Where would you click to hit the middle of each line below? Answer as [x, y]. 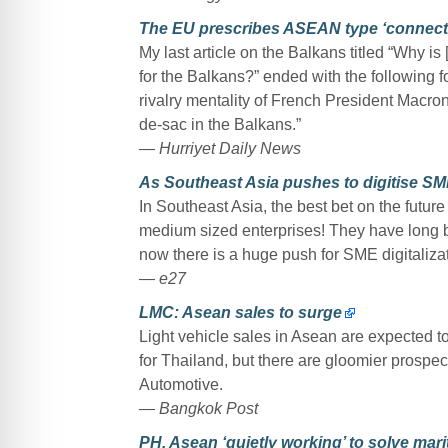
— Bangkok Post [198, 408]
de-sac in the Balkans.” [219, 124]
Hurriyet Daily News [229, 148]
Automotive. [180, 384]
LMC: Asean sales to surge [240, 312]
